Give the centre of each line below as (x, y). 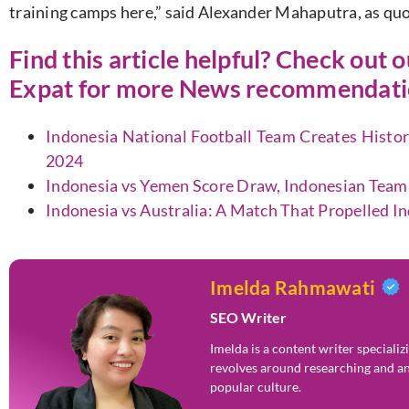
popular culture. (256, 386)
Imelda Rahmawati (293, 287)
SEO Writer (248, 317)
